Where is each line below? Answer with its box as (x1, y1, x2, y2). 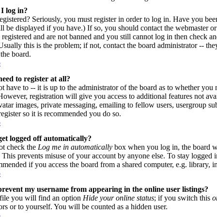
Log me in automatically (38, 143, 112, 151)
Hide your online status (83, 194, 154, 202)
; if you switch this (154, 194, 212, 202)
